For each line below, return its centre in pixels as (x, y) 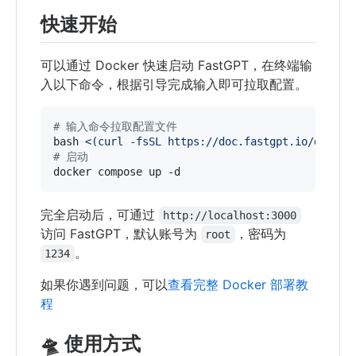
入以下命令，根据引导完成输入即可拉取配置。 (174, 84)
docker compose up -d (117, 171)
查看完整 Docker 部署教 (238, 284)
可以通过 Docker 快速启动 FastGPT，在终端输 (176, 65)
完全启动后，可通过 (100, 214)
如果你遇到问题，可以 (104, 284)
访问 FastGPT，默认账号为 (121, 233)
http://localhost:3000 (230, 215)
